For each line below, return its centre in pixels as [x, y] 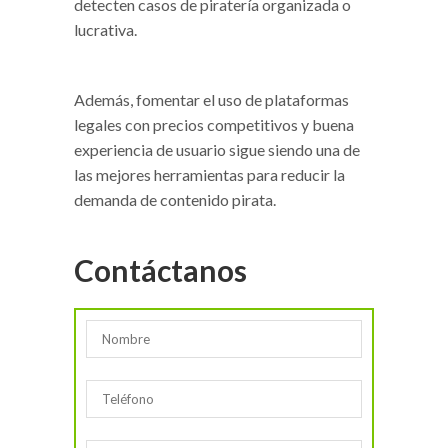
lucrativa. [105, 29]
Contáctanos [160, 269]
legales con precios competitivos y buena [214, 124]
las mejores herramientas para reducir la [209, 174]
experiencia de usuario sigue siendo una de [217, 149]
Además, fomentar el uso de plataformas [211, 99]
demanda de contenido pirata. [175, 199]
